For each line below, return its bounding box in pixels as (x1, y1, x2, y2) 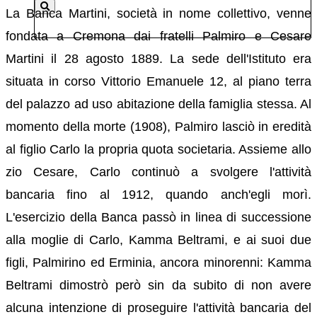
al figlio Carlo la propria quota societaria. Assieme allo (6, 142, 311, 156)
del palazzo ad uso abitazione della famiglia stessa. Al (6, 96, 311, 111)
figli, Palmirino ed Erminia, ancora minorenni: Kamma (6, 255, 311, 270)
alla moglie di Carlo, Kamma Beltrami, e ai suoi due (6, 232, 311, 247)
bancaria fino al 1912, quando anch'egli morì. (6, 187, 311, 202)
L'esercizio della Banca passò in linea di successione (6, 209, 311, 224)
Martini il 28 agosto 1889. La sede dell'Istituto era (6, 51, 311, 66)
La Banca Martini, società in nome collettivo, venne (6, 6, 311, 21)
